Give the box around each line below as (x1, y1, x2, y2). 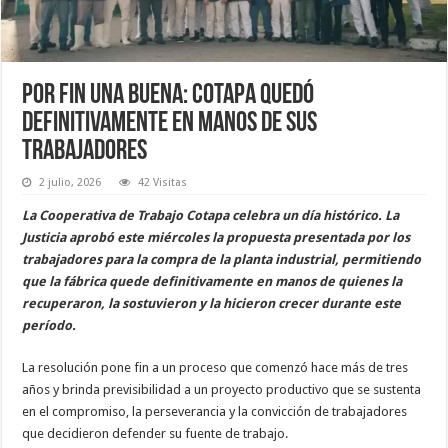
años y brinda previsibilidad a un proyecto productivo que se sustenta (22, 381, 422, 397)
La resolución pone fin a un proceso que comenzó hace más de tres (22, 359, 409, 375)
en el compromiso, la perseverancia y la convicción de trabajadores (22, 403, 408, 419)
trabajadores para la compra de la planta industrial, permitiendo (22, 251, 422, 267)
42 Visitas (138, 175, 188, 189)
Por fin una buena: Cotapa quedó (22, 81, 315, 110)
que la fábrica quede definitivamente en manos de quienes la (22, 273, 403, 289)
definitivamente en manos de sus (22, 109, 318, 138)
